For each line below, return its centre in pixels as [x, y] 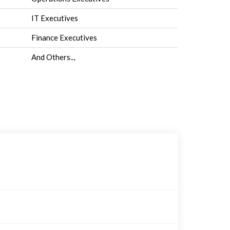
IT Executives [55, 18]
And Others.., [53, 57]
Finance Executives [64, 37]
